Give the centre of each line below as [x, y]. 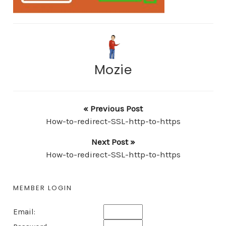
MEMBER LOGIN [42, 188]
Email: [24, 212]
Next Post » [113, 142]
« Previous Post [113, 109]
